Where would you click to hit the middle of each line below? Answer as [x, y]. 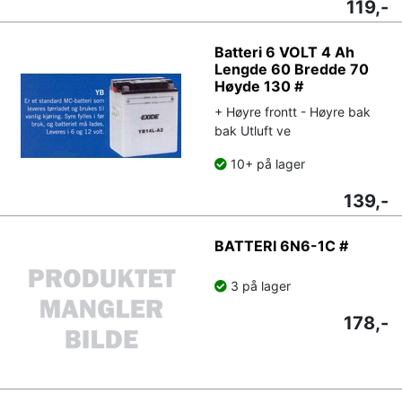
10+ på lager [266, 163]
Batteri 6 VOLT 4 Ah [284, 52]
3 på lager [259, 285]
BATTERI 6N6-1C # [281, 245]
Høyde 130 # [259, 86]
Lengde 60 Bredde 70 [292, 69]
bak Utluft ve [253, 130]
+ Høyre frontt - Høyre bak [293, 111]
